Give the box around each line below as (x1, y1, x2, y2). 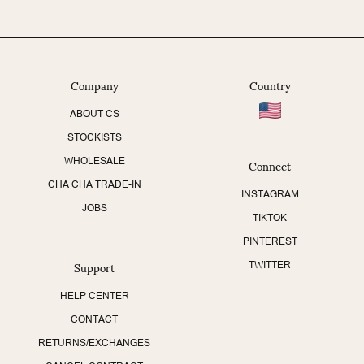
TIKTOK (253, 212, 287, 224)
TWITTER (249, 259, 291, 271)
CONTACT (71, 314, 118, 325)
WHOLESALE (63, 155, 125, 167)
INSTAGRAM (240, 188, 299, 201)
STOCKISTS (67, 132, 122, 143)
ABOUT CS (69, 108, 119, 119)
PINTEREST (242, 236, 297, 248)
